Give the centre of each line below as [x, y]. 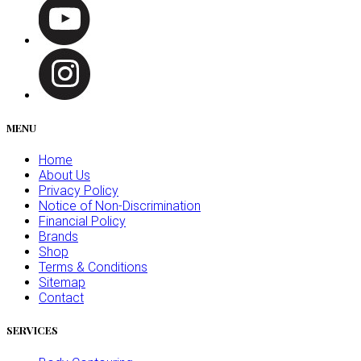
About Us [64, 176]
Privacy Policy [79, 191]
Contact [61, 298]
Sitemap [62, 283]
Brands [58, 237]
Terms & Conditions [93, 268]
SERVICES [32, 330]
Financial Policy [82, 222]
